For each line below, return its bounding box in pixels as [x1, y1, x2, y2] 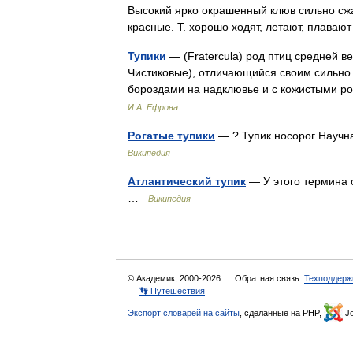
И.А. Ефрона [128, 102, 178, 112]
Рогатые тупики [128, 129, 215, 142]
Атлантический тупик [128, 175, 246, 188]
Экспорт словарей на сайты [128, 308, 240, 318]
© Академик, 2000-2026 [128, 273, 223, 283]
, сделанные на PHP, [240, 308, 324, 318]
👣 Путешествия [139, 286, 205, 295]
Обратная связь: [235, 273, 304, 283]
